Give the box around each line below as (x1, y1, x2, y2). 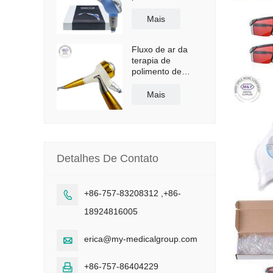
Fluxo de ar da (132, 44, 188, 54)
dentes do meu (132, 77, 190, 87)
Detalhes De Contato (57, 152, 158, 165)
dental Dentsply (132, 2, 191, 12)
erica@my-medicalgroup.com (84, 234, 197, 244)
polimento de (132, 66, 182, 76)
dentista (132, 88, 162, 98)
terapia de (132, 55, 171, 65)
